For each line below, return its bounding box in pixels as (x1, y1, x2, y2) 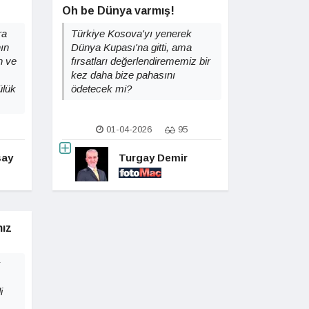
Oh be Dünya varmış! (62, 5, 175, 17)
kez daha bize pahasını (71, 69, 175, 81)
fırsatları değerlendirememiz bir (71, 55, 210, 67)
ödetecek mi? (71, 83, 132, 94)
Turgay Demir (119, 151, 188, 163)
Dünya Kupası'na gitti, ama (71, 41, 192, 53)
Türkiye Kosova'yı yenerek (71, 28, 192, 39)
